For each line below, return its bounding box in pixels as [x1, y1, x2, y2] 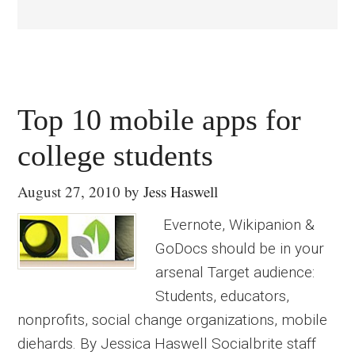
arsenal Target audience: [155, 263, 315, 281]
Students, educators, [155, 287, 290, 305]
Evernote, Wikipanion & [155, 216, 315, 234]
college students [17, 139, 214, 172]
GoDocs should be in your [155, 239, 325, 258]
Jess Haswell [143, 181, 219, 201]
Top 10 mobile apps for [17, 103, 302, 136]
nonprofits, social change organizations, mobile [17, 311, 328, 329]
